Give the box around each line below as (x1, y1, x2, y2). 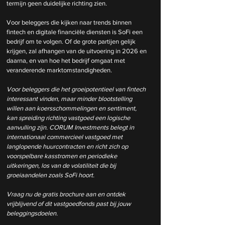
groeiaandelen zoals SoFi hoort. (7, 171, 96, 179)
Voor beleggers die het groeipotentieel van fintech (7, 85, 147, 93)
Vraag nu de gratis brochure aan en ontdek (7, 190, 127, 198)
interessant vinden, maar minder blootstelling (7, 94, 134, 102)
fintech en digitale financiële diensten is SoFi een (7, 28, 144, 36)
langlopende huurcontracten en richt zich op (7, 142, 130, 150)
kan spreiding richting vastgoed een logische (7, 114, 132, 122)
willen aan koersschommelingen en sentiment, (7, 104, 138, 112)
